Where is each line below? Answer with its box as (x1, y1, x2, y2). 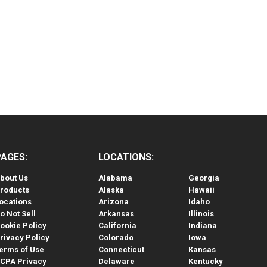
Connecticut (98, 245, 144, 254)
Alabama (98, 173, 132, 182)
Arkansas (98, 209, 134, 218)
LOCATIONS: (98, 151, 154, 163)
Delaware (98, 257, 135, 266)
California (98, 221, 136, 230)
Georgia (188, 173, 219, 182)
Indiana (188, 221, 217, 230)
